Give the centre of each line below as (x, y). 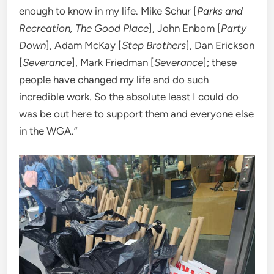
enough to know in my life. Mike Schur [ (108, 11)
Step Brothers (154, 45)
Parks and (220, 11)
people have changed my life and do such (114, 79)
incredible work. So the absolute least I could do (129, 96)
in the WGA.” (49, 131)
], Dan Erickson (220, 45)
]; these (220, 62)
